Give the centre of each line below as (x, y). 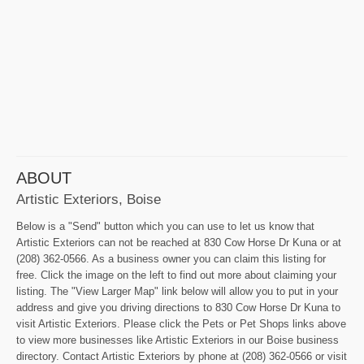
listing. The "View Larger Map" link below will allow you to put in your (177, 292)
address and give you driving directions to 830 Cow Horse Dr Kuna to (178, 308)
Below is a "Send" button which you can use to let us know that (165, 227)
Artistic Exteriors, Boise (89, 199)
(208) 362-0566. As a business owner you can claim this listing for (171, 259)
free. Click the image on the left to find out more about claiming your (176, 275)
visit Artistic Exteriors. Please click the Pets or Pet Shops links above (181, 324)
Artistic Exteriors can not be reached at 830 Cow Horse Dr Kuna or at (179, 243)
